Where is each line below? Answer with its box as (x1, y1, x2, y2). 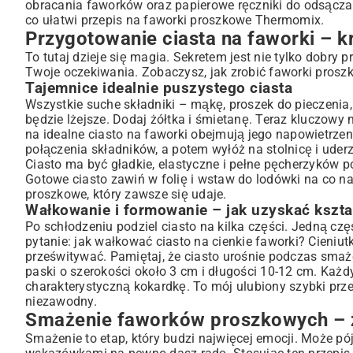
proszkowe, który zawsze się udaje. (25, 187, 227, 202)
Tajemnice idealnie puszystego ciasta (25, 80, 292, 97)
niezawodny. (25, 294, 97, 309)
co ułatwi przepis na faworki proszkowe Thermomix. (25, 13, 325, 28)
